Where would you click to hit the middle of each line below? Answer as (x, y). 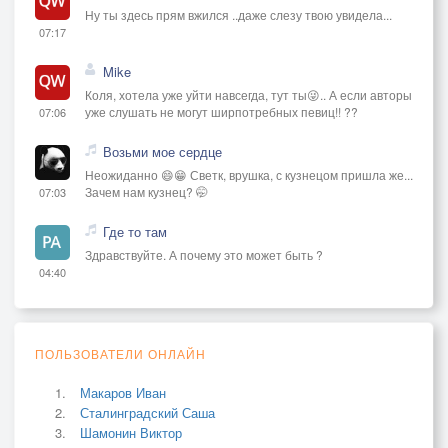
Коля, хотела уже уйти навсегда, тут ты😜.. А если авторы (248, 94)
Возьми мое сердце (162, 151)
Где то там (135, 231)
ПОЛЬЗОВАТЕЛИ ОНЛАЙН (120, 353)
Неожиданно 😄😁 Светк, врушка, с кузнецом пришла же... (249, 174)
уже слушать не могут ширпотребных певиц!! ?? (221, 111)
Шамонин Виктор (131, 432)
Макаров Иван (123, 392)
